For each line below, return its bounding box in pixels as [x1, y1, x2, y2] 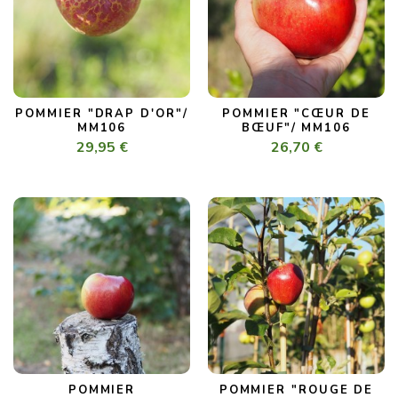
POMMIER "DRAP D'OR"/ [15, 106, 188, 123]
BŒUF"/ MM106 [241, 120, 352, 137]
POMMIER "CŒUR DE [222, 106, 370, 123]
